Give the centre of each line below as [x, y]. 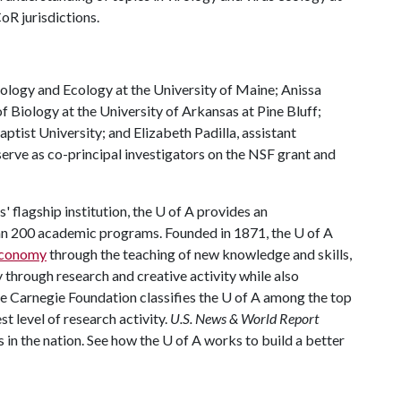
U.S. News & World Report [244, 318]
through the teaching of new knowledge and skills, [199, 254]
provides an [231, 211]
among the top [306, 297]
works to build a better [273, 340]
